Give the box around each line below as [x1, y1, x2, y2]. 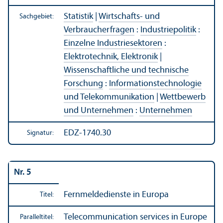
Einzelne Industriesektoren [64, 38, 162, 48]
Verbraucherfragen [64, 25, 134, 35]
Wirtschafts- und [99, 11, 160, 21]
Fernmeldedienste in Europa [64, 190, 169, 200]
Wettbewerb [160, 92, 206, 102]
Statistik [64, 11, 93, 21]
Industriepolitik [140, 25, 196, 35]
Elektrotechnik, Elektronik [64, 52, 158, 62]
